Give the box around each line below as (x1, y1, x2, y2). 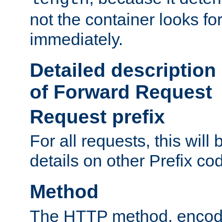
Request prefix (30, 106, 165, 127)
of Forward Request (30, 81, 212, 103)
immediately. (30, 29, 123, 49)
